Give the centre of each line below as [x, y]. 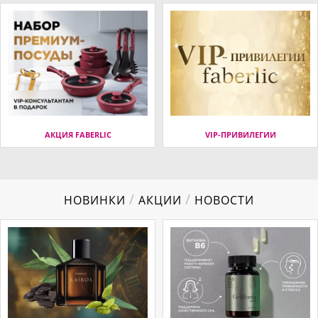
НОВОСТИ [223, 200]
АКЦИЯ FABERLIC [78, 134]
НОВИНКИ [97, 200]
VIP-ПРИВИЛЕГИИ [240, 134]
